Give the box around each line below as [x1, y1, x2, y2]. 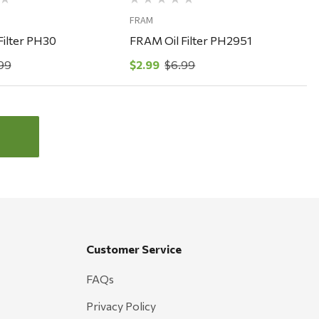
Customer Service [86, 242, 182, 256]
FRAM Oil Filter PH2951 [130, 33, 253, 48]
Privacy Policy [86, 299, 157, 313]
